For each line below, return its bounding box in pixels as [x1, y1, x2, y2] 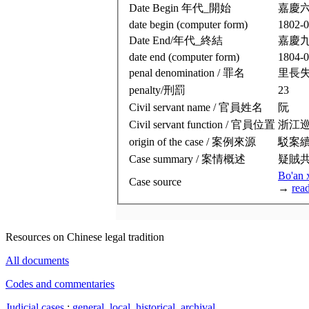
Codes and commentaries [6, 277, 114, 290]
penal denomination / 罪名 [129, 66, 245, 79]
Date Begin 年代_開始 [129, 1, 231, 14]
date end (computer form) [129, 50, 239, 63]
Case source [129, 175, 181, 188]
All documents [6, 254, 69, 266]
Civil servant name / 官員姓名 [129, 101, 263, 113]
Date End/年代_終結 [129, 34, 223, 46]
